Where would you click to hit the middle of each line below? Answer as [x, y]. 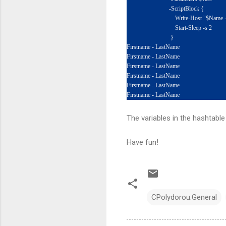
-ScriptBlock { [165, 8]
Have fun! [143, 142]
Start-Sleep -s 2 [169, 27]
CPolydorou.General [184, 197]
